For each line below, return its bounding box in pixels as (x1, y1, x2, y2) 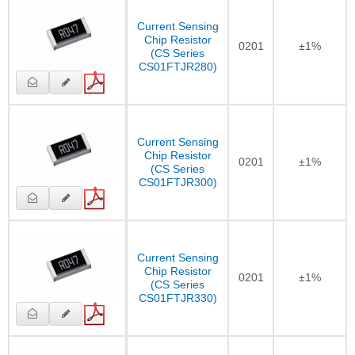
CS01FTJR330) (138, 291, 217, 304)
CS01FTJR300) (138, 175, 217, 189)
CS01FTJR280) (138, 59, 217, 73)
